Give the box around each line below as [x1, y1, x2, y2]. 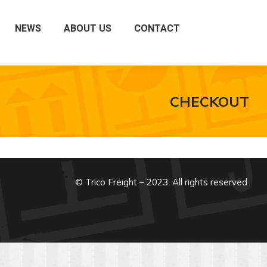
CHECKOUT [170, 92, 249, 110]
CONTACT [134, 23, 180, 34]
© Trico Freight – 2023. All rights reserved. [75, 176, 249, 188]
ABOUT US [64, 23, 111, 34]
